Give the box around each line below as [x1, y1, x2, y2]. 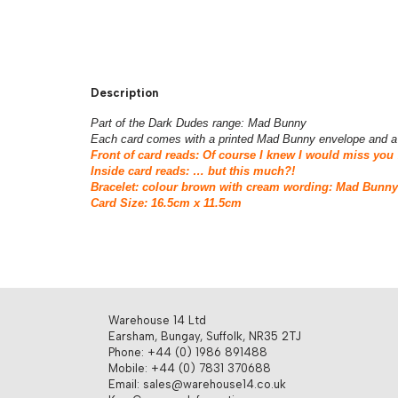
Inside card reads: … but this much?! [91, 164, 295, 178]
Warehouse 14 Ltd [108, 314, 206, 327]
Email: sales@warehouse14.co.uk [108, 378, 286, 391]
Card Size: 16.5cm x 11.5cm [91, 196, 245, 210]
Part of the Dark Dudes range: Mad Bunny [91, 116, 306, 130]
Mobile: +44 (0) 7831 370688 [108, 362, 271, 375]
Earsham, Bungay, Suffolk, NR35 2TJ [108, 330, 301, 343]
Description [91, 85, 158, 99]
